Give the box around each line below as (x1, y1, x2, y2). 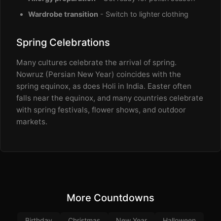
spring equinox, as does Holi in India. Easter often (16, 81, 191, 91)
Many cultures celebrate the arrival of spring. (16, 58, 177, 67)
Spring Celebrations (16, 37, 110, 48)
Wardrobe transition (28, 10, 98, 18)
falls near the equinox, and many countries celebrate (16, 93, 203, 103)
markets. (16, 117, 47, 126)
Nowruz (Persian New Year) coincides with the (16, 70, 181, 79)
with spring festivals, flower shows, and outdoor (16, 105, 186, 114)
